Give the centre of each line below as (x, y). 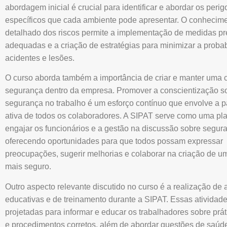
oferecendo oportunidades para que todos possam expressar (114, 141)
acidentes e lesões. (40, 58)
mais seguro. (28, 167)
